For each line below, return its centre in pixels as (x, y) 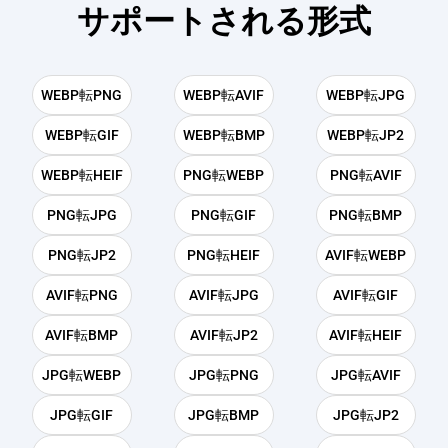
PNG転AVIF (365, 175)
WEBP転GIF (81, 135)
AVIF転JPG (223, 295)
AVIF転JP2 (223, 335)
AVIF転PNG (81, 295)
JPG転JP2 (365, 415)
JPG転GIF (82, 415)
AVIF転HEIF (366, 335)
